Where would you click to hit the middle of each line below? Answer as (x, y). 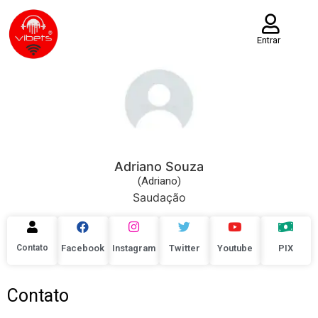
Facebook (83, 248)
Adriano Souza (159, 166)
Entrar (269, 40)
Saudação (159, 197)
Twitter (184, 248)
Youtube (235, 248)
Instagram (133, 248)
